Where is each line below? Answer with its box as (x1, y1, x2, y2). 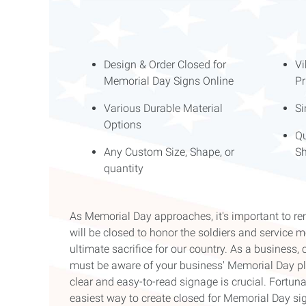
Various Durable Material (104, 102, 223, 115)
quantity (104, 162, 143, 176)
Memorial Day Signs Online (104, 74, 234, 88)
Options (104, 118, 141, 132)
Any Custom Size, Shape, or (104, 145, 234, 159)
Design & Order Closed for (104, 58, 226, 72)
